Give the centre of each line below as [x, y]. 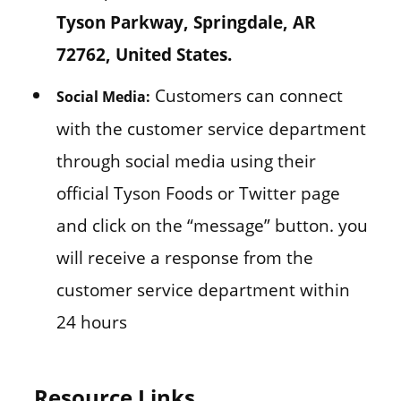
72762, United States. [144, 55]
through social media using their [186, 161]
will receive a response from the [184, 258]
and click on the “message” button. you [212, 226]
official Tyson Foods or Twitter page [198, 193]
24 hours [91, 322]
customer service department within [203, 290]
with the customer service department [211, 129]
